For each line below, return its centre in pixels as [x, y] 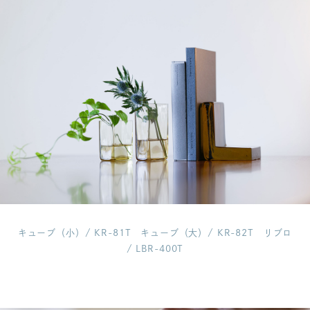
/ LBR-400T [155, 248]
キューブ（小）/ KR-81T [74, 232]
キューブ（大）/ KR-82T [197, 232]
